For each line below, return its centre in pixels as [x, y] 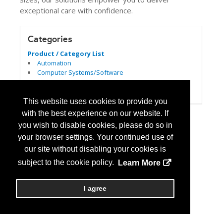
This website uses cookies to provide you [95, 102]
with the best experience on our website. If [95, 113]
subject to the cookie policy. [67, 163]
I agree [95, 189]
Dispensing [54, 82]
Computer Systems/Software [80, 72]
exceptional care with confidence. [76, 10]
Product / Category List [66, 54]
